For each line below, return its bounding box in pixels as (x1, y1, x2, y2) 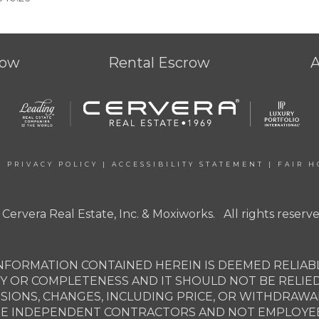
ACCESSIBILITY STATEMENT (112, 160, 264, 169)
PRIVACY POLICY (7, 160, 98, 169)
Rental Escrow (108, 54, 211, 71)
